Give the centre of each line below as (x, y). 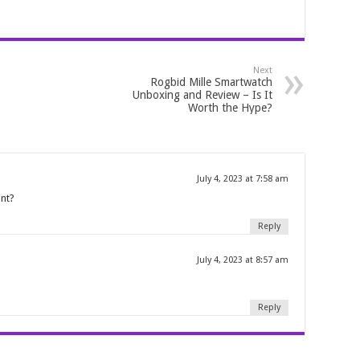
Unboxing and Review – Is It (202, 95)
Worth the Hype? (230, 108)
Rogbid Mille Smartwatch (211, 82)
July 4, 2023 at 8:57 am (243, 260)
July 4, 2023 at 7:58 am (243, 179)
